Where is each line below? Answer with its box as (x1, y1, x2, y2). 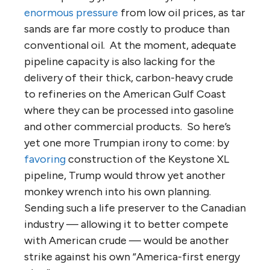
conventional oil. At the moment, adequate (24, 38, 236, 52)
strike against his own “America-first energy (24, 250, 240, 263)
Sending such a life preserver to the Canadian (24, 201, 246, 215)
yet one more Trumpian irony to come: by (24, 136, 229, 149)
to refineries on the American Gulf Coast (24, 87, 226, 101)
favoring (24, 152, 66, 166)
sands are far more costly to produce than (24, 22, 230, 36)
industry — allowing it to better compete (24, 217, 228, 231)
